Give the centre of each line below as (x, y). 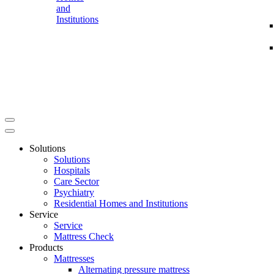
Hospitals (72, 170)
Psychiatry (74, 192)
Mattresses (74, 258)
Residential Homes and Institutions (121, 203)
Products (46, 247)
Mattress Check (84, 236)
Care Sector (76, 181)
